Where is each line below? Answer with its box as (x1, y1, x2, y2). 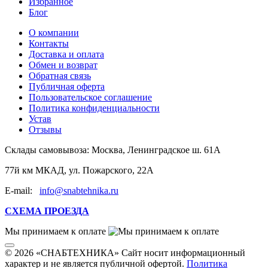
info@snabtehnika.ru (39, 185, 118, 196)
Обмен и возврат (29, 60, 98, 71)
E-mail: (5, 185, 39, 196)
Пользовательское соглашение (29, 92, 152, 103)
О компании (29, 28, 79, 38)
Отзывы (29, 124, 62, 135)
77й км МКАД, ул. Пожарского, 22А (5, 165, 154, 176)
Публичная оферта (29, 81, 105, 92)
